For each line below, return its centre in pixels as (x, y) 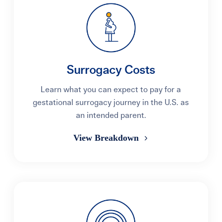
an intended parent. (111, 115)
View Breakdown (108, 138)
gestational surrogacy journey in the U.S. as (111, 103)
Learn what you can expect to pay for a (111, 90)
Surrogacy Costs (111, 70)
